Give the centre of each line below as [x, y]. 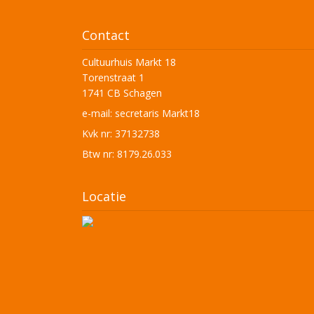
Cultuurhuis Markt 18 [129, 62]
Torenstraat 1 [113, 77]
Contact [106, 35]
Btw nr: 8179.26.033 [127, 153]
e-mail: [98, 113]
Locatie [104, 196]
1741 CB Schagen [122, 93]
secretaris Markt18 [157, 113]
